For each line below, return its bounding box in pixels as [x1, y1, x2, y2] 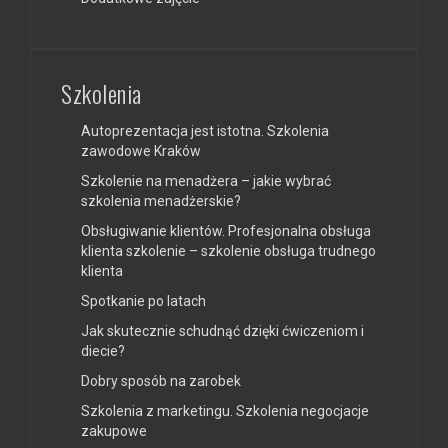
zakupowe [81, 422, 147, 439]
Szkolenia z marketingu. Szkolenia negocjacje [81, 402, 369, 419]
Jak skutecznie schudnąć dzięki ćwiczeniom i [81, 322, 364, 339]
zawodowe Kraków [81, 142, 201, 159]
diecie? [81, 342, 125, 359]
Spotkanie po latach [81, 292, 206, 309]
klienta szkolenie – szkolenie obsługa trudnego [81, 242, 376, 259]
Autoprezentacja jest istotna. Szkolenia [81, 122, 329, 139]
